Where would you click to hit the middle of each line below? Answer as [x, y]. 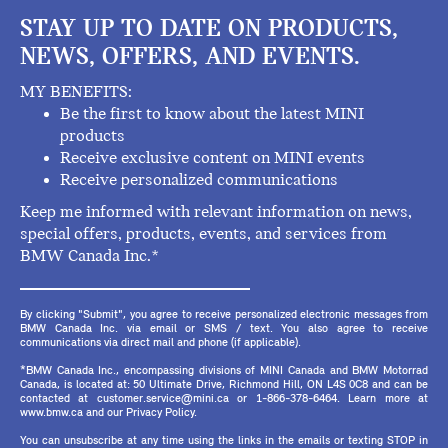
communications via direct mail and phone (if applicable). [160, 343]
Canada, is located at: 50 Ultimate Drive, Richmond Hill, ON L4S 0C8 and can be [224, 385]
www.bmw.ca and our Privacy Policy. [108, 413]
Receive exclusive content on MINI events [212, 159]
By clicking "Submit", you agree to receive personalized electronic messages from [224, 315]
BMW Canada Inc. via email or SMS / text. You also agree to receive [224, 329]
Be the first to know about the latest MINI [212, 115]
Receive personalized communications [199, 181]
